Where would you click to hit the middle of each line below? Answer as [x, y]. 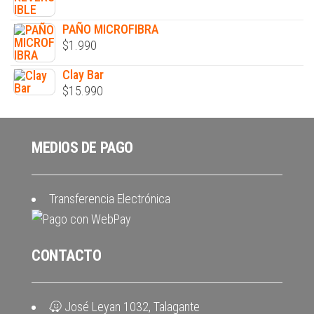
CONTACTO [67, 255]
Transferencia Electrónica [110, 198]
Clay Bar [83, 74]
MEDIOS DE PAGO [82, 147]
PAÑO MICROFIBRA [110, 29]
